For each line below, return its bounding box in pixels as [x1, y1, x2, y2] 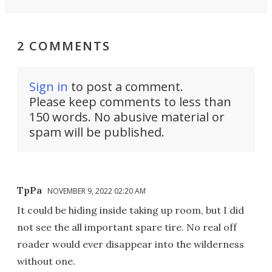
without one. [17, 255, 75, 268]
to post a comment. [68, 78, 183, 95]
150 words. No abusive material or [29, 109, 225, 126]
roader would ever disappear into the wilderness [17, 238, 244, 251]
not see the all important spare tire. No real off [17, 221, 237, 234]
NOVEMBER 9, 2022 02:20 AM [47, 186, 146, 197]
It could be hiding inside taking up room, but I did [17, 204, 244, 217]
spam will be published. [29, 124, 165, 141]
